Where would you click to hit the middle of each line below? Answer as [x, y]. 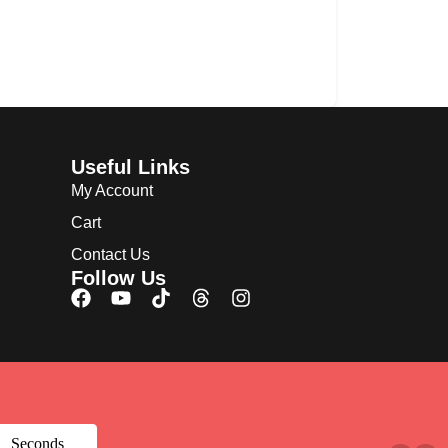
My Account [112, 190]
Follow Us [118, 278]
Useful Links [130, 167]
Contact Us [110, 254]
